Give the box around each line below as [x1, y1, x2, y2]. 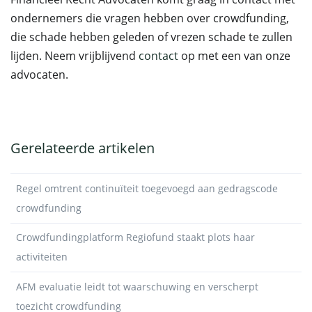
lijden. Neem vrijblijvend [10, 48, 139, 63]
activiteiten [16, 250, 68, 264]
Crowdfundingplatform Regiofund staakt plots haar [16, 231, 255, 244]
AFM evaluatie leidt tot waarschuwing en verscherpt [16, 279, 258, 293]
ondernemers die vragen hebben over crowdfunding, [10, 10, 289, 26]
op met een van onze [178, 48, 290, 63]
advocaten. [10, 67, 68, 82]
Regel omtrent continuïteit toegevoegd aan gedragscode [16, 181, 278, 195]
